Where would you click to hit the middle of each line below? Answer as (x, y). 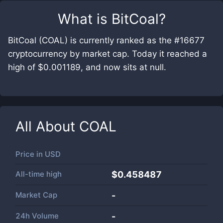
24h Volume (37, 216)
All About (47, 126)
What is (84, 19)
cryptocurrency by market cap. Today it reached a (108, 54)
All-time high (39, 174)
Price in (30, 154)
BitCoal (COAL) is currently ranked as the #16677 (106, 40)
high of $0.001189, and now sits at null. (87, 67)
